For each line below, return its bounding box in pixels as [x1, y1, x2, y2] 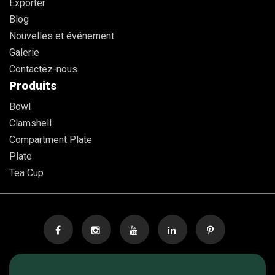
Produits [9, 78, 57, 93]
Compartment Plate [9, 133, 92, 145]
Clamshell [9, 117, 52, 129]
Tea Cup [9, 166, 44, 179]
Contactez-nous [9, 63, 77, 75]
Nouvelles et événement [9, 29, 114, 42]
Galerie [9, 46, 39, 58]
